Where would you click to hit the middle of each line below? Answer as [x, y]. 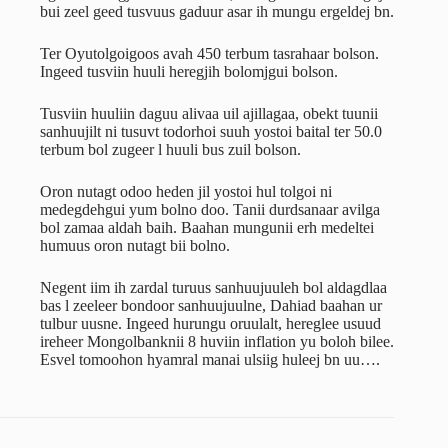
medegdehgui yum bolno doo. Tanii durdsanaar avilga [210, 210]
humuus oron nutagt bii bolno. [135, 246]
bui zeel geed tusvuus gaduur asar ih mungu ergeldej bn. [217, 12]
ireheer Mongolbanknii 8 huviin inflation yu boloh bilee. [217, 342]
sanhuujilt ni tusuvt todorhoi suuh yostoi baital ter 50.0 [211, 132]
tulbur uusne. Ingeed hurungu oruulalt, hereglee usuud [210, 324]
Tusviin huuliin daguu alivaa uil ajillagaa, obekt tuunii [209, 114]
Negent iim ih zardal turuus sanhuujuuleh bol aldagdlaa [213, 288]
